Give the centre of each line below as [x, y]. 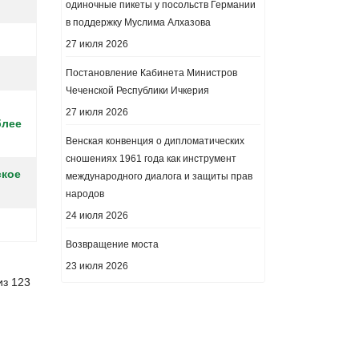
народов [85, 194]
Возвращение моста [112, 244]
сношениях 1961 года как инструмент [151, 159]
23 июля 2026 [97, 266]
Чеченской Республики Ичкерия [137, 91]
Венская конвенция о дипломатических [155, 141]
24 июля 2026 [97, 216]
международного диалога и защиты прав [159, 176]
